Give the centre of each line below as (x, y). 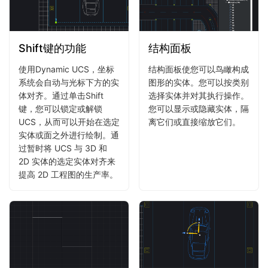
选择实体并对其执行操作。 (199, 95)
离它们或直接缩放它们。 (194, 121)
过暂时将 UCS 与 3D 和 (63, 148)
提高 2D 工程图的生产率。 (68, 174)
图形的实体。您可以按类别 (199, 82)
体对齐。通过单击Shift (61, 95)
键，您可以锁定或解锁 (60, 108)
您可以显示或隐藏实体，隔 (199, 108)
